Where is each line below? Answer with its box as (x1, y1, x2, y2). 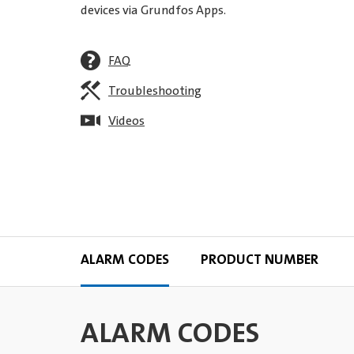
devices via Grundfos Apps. (81, 3, 226, 18)
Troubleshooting (108, 84, 201, 99)
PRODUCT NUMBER (201, 252, 318, 269)
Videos (108, 114, 145, 129)
